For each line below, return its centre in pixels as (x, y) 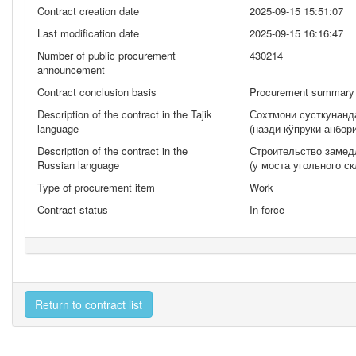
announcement (71, 70)
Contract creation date (88, 11)
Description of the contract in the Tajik (125, 114)
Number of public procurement (106, 55)
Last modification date (88, 33)
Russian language (78, 165)
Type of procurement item (96, 187)
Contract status (73, 209)
